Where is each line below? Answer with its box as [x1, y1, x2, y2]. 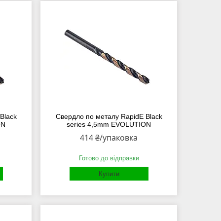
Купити [98, 170, 119, 178]
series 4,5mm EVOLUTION [67, 120, 151, 129]
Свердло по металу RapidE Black [55, 112, 162, 121]
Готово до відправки [78, 154, 139, 162]
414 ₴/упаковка [80, 132, 138, 144]
